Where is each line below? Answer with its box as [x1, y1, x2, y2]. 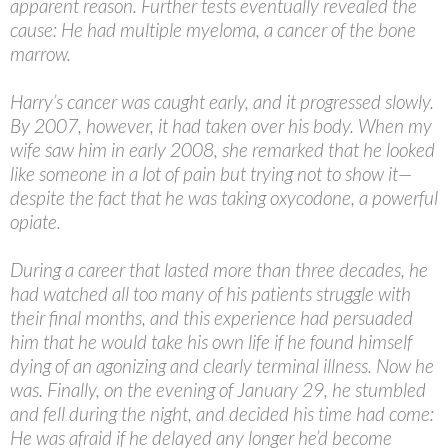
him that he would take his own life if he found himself [10, 330, 412, 354]
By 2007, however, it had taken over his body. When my [10, 114, 432, 138]
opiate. [10, 210, 61, 234]
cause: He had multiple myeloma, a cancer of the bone [10, 18, 416, 42]
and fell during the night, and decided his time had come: [10, 402, 434, 426]
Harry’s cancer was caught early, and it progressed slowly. [10, 90, 434, 114]
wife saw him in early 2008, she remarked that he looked [10, 138, 435, 162]
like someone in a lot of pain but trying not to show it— [10, 162, 412, 186]
